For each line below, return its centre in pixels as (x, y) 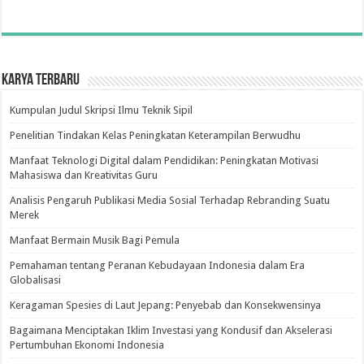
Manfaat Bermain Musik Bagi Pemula (95, 240)
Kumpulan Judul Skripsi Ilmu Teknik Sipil (102, 110)
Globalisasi (36, 279)
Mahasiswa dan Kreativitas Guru (84, 175)
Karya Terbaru (41, 80)
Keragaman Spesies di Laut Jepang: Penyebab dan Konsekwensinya (166, 305)
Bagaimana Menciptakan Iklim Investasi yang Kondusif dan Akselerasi (171, 330)
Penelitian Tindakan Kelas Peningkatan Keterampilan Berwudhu (156, 135)
